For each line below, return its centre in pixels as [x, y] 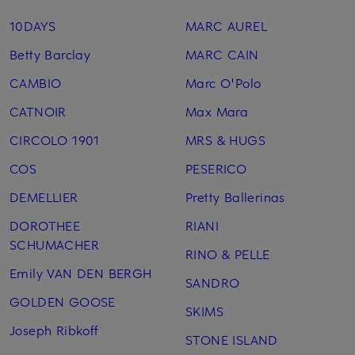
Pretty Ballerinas [235, 196]
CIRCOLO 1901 [55, 139]
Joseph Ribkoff [54, 329]
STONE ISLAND [231, 339]
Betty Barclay [50, 53]
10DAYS [33, 25]
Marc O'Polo [223, 82]
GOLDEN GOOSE [63, 301]
